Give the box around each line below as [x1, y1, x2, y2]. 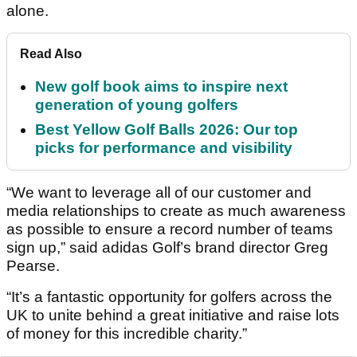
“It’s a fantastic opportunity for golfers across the [6, 288, 332, 306]
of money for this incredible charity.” [6, 325, 247, 343]
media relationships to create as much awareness [6, 202, 346, 220]
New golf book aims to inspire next [35, 78, 288, 96]
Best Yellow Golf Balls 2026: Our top [35, 121, 298, 139]
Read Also [20, 47, 82, 61]
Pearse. [6, 257, 60, 275]
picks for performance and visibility [35, 139, 292, 157]
